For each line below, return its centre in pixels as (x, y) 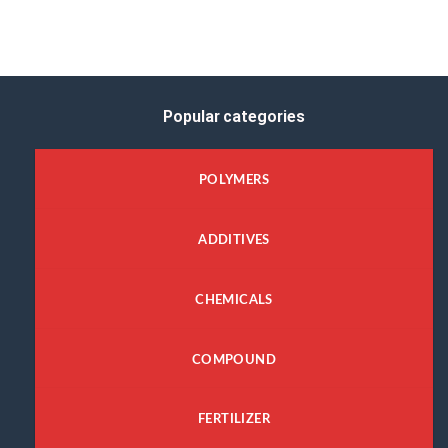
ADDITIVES (234, 239)
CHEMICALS (234, 299)
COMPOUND (234, 359)
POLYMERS (234, 180)
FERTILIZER (234, 419)
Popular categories (234, 118)
